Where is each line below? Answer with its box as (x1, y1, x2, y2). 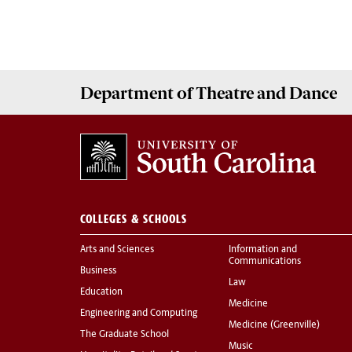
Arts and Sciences (80, 245, 154, 255)
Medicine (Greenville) (229, 321, 320, 331)
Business (80, 266, 116, 277)
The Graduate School (80, 330, 169, 340)
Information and (229, 245, 297, 255)
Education (80, 288, 123, 298)
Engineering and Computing (80, 309, 197, 319)
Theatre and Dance (192, 82, 337, 103)
